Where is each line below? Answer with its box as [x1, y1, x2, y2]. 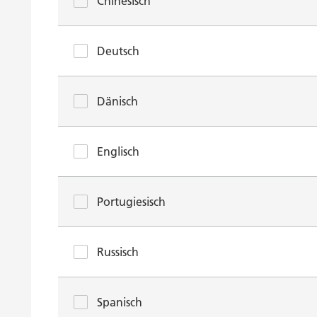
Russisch [97, 245, 139, 259]
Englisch [97, 144, 139, 158]
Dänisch [97, 94, 138, 108]
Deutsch [97, 44, 139, 58]
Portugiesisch [97, 195, 166, 209]
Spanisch [97, 295, 142, 309]
